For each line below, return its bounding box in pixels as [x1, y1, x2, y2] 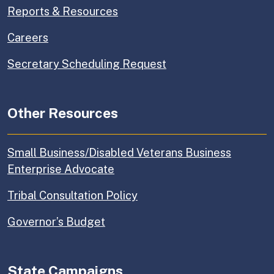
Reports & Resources [7, 5, 118, 18]
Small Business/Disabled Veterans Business [7, 146, 231, 160]
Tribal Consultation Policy [7, 189, 138, 202]
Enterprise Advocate [7, 163, 114, 176]
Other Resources [7, 105, 118, 122]
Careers [7, 31, 48, 45]
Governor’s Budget [7, 215, 105, 229]
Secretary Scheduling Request [7, 57, 166, 71]
